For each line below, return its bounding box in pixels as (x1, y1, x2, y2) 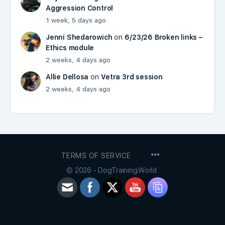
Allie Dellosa (46, 72, 89, 81)
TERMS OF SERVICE (61, 151, 131, 160)
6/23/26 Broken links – (125, 33, 202, 41)
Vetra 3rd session (101, 72, 163, 81)
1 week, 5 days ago (46, 16, 106, 24)
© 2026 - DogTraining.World (66, 166, 159, 174)
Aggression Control (46, 4, 114, 12)
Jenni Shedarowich (46, 33, 113, 41)
